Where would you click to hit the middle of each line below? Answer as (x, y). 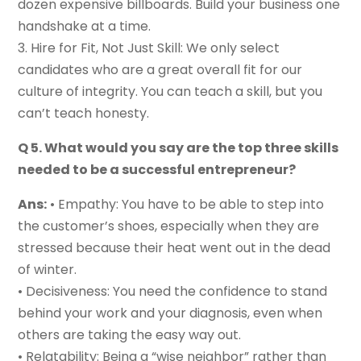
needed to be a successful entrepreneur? (157, 170)
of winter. (48, 270)
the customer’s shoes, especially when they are (169, 226)
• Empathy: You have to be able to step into (186, 205)
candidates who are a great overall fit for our (160, 70)
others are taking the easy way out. (130, 335)
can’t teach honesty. (84, 114)
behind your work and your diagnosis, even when (170, 313)
